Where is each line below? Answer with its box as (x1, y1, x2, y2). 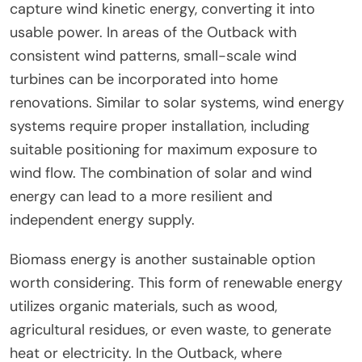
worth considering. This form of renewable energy (10, 272, 343, 293)
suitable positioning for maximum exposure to (10, 139, 318, 159)
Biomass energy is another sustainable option (10, 249, 315, 269)
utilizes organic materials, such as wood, (10, 296, 277, 316)
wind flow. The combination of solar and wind (10, 162, 312, 183)
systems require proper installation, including (10, 116, 309, 136)
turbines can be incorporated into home (10, 69, 278, 89)
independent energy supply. (10, 209, 195, 229)
